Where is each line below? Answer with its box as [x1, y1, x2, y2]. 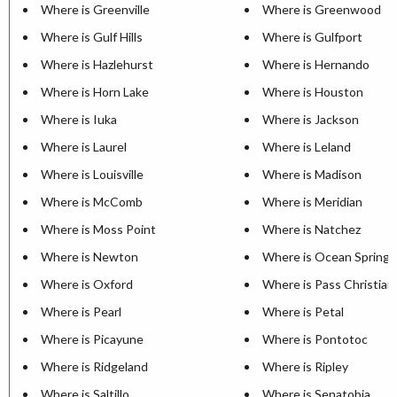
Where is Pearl [41, 304, 121, 320]
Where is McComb [41, 194, 143, 210]
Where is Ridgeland [41, 359, 148, 375]
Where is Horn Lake [41, 84, 149, 100]
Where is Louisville [41, 167, 144, 183]
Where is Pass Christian [262, 276, 394, 292]
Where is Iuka [41, 112, 117, 128]
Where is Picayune [41, 331, 144, 347]
